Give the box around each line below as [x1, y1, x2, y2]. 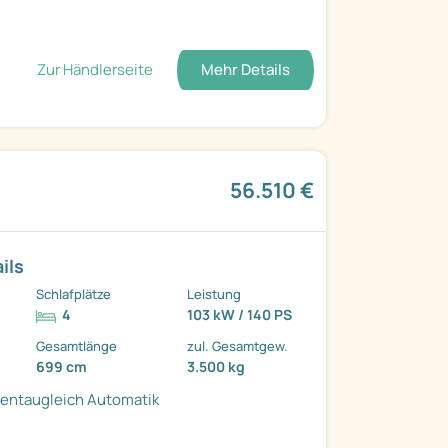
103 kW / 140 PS [187, 305, 293, 325]
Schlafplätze [36, 285, 112, 304]
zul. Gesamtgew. [187, 337, 289, 356]
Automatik [87, 389, 160, 411]
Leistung [187, 285, 242, 304]
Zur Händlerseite [36, 58, 153, 80]
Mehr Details [200, 58, 290, 80]
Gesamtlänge [36, 337, 118, 356]
